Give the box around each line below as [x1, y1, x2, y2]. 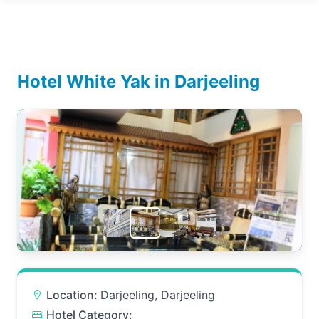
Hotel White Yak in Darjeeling [17, 71, 260, 92]
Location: [46, 288, 100, 302]
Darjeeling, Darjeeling [100, 288, 215, 302]
